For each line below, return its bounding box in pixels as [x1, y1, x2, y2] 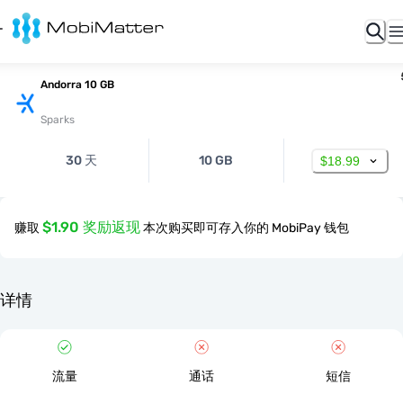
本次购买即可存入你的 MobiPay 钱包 [143, 220, 349, 236]
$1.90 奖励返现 [42, 219, 140, 236]
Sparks [40, 113, 75, 126]
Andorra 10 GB [40, 78, 114, 91]
